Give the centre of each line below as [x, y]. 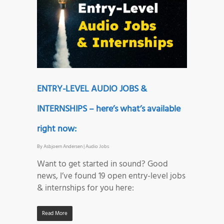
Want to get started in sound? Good [102, 164]
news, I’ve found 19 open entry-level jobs [111, 176]
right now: [57, 129]
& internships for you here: [85, 188]
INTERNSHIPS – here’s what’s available [109, 109]
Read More [55, 213]
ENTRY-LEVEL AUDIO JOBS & [92, 89]
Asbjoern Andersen [63, 146]
